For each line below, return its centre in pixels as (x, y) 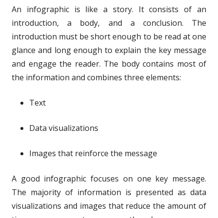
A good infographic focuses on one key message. (109, 178)
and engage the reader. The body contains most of (109, 64)
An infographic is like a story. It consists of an (109, 9)
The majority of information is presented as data (109, 192)
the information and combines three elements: (96, 77)
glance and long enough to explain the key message (109, 50)
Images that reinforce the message (93, 153)
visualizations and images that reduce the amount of (109, 206)
